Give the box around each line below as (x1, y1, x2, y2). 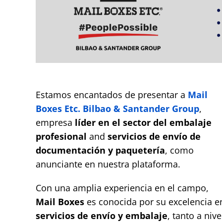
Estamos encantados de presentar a (35, 89, 188, 101)
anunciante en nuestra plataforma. (35, 158, 183, 170)
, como (165, 144, 194, 157)
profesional (35, 130, 87, 143)
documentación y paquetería (35, 144, 165, 157)
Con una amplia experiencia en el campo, (35, 182, 209, 194)
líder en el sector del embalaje (72, 116, 212, 129)
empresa (35, 116, 72, 129)
